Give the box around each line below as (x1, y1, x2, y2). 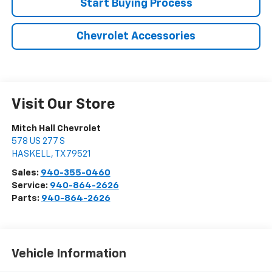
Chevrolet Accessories (76, 31, 195, 42)
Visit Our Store (11, 97, 115, 112)
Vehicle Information (11, 247, 126, 260)
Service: (11, 181, 50, 191)
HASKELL (11, 149, 51, 159)
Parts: (11, 194, 41, 203)
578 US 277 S (11, 137, 65, 146)
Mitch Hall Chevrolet (11, 124, 101, 134)
